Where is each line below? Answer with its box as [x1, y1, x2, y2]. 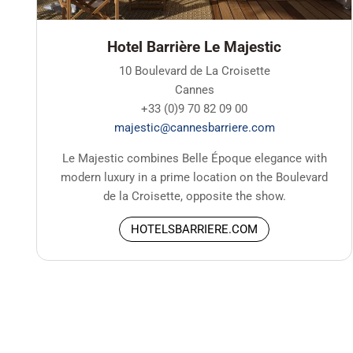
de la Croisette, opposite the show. [102, 188, 286, 203]
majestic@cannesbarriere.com [113, 120, 275, 135]
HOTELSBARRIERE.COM [131, 222, 258, 237]
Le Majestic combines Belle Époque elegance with [61, 150, 327, 165]
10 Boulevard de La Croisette [118, 63, 270, 78]
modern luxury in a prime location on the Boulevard [61, 169, 329, 184]
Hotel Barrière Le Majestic [107, 37, 282, 56]
